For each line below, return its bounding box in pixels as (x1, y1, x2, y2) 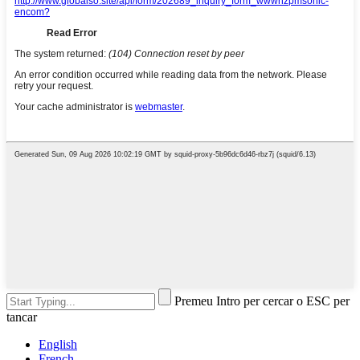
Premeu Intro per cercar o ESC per (174, 294, 350, 309)
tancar (6, 310, 37, 325)
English (39, 337, 77, 352)
